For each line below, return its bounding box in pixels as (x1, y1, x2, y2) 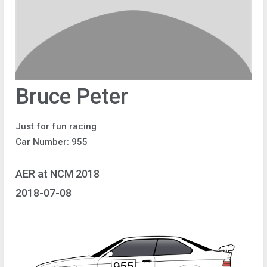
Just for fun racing (15, 121, 97, 132)
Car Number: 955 (15, 136, 88, 147)
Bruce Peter (15, 84, 128, 109)
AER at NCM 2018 (15, 167, 100, 180)
